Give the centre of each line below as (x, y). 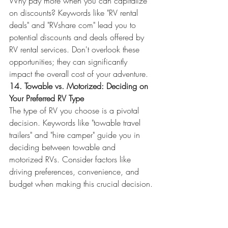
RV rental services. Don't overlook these (76, 49)
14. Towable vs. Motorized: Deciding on (80, 86)
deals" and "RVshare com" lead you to (74, 25)
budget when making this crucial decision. (81, 184)
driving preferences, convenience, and (75, 172)
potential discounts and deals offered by (78, 37)
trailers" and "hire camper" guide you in (76, 135)
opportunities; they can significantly (69, 62)
